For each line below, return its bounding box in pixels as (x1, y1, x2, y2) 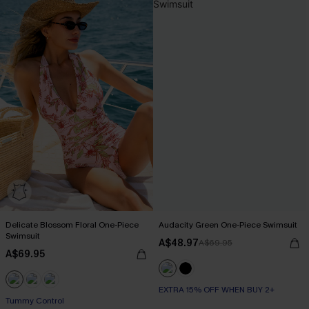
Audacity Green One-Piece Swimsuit (159, 219, 297, 230)
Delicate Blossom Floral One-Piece (6, 219, 139, 230)
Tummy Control (6, 295, 64, 306)
